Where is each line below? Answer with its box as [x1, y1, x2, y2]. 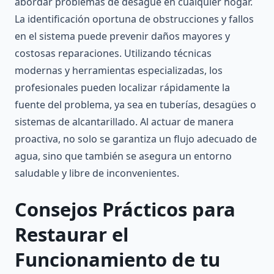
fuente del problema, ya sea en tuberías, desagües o [15, 97, 256, 111]
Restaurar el [15, 221, 128, 248]
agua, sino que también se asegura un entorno [15, 149, 232, 163]
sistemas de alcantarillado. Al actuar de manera [15, 114, 234, 128]
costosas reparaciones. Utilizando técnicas [15, 46, 212, 60]
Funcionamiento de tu [15, 246, 220, 273]
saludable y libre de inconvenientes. [15, 166, 179, 180]
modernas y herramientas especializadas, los [15, 63, 223, 77]
